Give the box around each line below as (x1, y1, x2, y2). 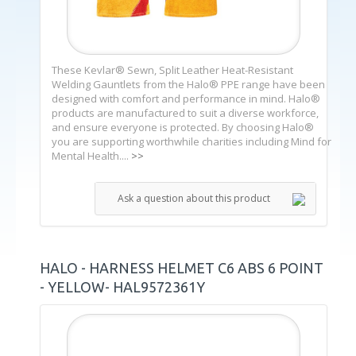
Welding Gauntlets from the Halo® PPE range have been (52, 76, 325, 91)
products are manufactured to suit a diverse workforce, (52, 105, 319, 120)
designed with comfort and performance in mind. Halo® (52, 91, 320, 106)
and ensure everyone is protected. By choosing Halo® (52, 119, 314, 134)
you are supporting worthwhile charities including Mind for (52, 133, 331, 149)
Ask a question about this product (118, 191, 270, 205)
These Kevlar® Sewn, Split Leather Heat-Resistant (52, 62, 293, 77)
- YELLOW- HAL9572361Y (40, 278, 205, 295)
